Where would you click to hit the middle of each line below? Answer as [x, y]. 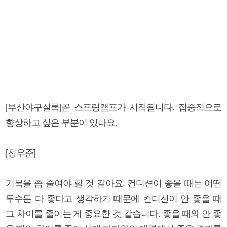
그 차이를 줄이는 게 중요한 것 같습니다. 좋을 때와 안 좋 [113, 214]
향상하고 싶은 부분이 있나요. [61, 122]
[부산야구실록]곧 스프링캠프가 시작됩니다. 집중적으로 [113, 107]
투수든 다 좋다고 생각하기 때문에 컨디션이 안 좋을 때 [113, 198]
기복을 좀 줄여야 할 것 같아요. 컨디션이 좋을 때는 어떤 [113, 183]
